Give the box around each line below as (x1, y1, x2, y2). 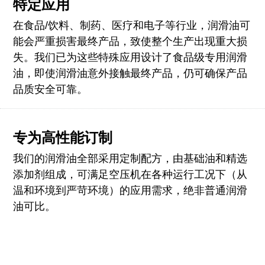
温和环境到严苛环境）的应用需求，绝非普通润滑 (12, 184, 247, 196)
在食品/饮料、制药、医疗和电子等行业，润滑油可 (12, 19, 250, 31)
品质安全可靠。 (12, 83, 88, 95)
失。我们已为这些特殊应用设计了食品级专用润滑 (12, 51, 247, 63)
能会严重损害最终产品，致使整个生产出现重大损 (12, 35, 247, 47)
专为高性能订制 (12, 129, 112, 146)
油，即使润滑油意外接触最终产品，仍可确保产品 (12, 67, 247, 79)
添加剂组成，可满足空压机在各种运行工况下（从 (12, 168, 247, 180)
